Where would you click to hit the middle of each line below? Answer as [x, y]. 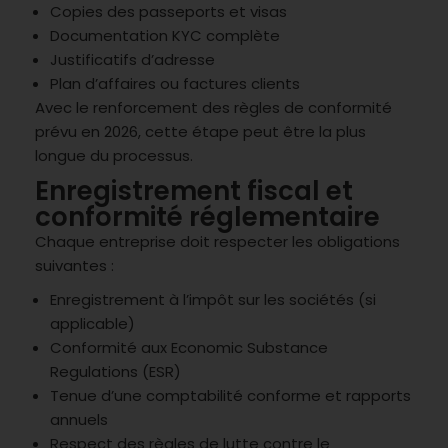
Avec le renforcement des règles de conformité [213, 107]
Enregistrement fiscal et [194, 190]
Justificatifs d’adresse [132, 59]
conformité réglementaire [207, 216]
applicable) [92, 323]
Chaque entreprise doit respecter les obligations [217, 241]
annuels [79, 419]
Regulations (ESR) [115, 371]
